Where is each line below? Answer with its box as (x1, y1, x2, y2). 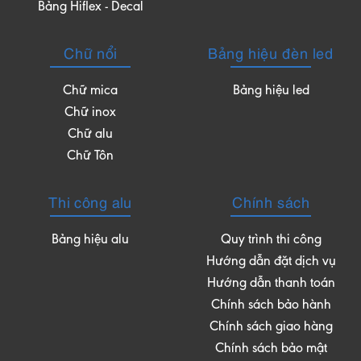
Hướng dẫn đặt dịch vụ (205, 255, 336, 269)
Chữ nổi (64, 42, 117, 62)
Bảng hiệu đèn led (208, 42, 334, 62)
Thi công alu (48, 191, 132, 211)
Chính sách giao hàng (209, 321, 333, 334)
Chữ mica (63, 85, 118, 98)
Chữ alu (68, 128, 113, 142)
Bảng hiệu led (232, 85, 309, 98)
